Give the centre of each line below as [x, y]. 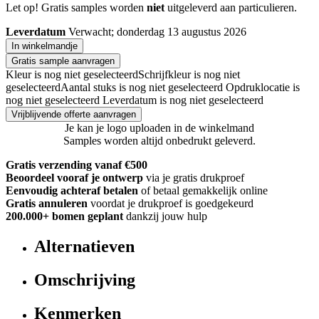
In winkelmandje [45, 46]
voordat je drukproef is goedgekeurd [172, 204]
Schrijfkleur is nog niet [189, 75]
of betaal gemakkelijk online [204, 191]
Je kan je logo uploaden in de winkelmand [159, 128]
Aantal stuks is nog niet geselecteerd [142, 88]
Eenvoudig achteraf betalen [72, 191]
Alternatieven [84, 247]
